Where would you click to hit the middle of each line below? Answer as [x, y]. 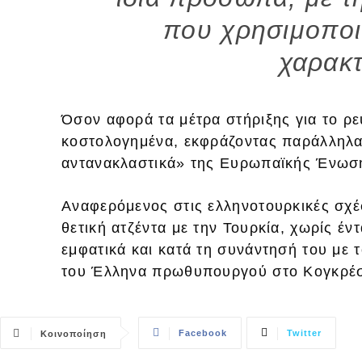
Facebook [203, 333]
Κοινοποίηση [74, 333]
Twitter [304, 333]
